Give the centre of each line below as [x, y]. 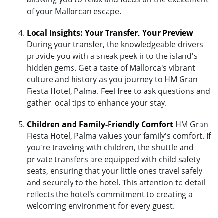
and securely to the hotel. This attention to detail [116, 182]
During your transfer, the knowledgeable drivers [115, 44]
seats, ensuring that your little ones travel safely [115, 171]
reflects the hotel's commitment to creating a [110, 194]
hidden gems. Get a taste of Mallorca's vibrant [111, 67]
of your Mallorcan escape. [74, 11]
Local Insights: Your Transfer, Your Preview [110, 32]
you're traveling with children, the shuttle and [110, 147]
